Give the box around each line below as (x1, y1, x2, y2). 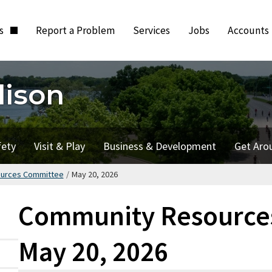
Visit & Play (33, 138, 85, 153)
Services (133, 24, 171, 37)
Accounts (228, 24, 270, 37)
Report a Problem (36, 24, 115, 37)
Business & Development (103, 138, 216, 153)
